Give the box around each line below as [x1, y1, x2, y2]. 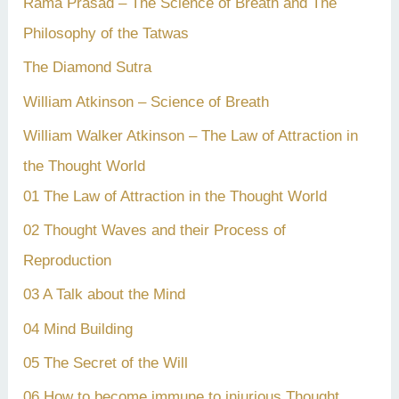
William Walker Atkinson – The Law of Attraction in [23, 126, 359, 144]
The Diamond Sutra [23, 59, 152, 77]
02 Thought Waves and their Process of [23, 222, 287, 240]
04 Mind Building [23, 320, 134, 338]
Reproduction [23, 252, 112, 270]
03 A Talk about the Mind [23, 286, 186, 304]
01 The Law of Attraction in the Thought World [23, 187, 328, 205]
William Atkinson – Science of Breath [23, 93, 270, 110]
